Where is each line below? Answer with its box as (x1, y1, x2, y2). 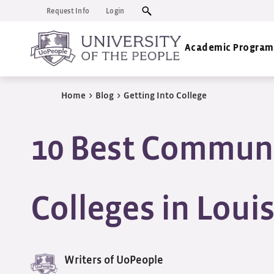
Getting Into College (124, 91, 207, 100)
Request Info (46, 7, 89, 15)
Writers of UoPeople (64, 255, 163, 266)
